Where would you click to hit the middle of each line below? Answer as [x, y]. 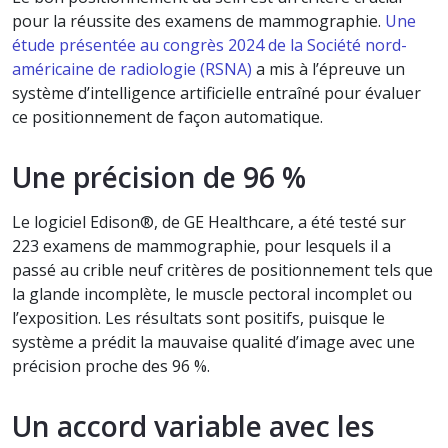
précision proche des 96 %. [111, 365]
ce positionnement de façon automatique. [167, 116]
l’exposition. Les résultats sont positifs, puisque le [198, 317]
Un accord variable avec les [193, 425]
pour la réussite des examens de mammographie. [198, 20]
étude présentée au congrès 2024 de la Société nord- [209, 44]
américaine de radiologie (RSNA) [132, 68]
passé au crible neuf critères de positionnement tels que [222, 269]
